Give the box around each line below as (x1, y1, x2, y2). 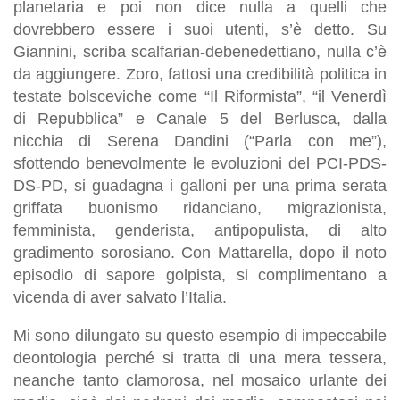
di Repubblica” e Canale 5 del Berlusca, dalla (13, 109, 387, 128)
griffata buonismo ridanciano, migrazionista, (13, 198, 387, 217)
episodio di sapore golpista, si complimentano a (13, 265, 387, 284)
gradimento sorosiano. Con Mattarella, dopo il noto (13, 243, 387, 262)
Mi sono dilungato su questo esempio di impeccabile (13, 326, 387, 345)
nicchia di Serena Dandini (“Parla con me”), (13, 131, 387, 150)
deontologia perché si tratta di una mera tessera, (13, 348, 387, 367)
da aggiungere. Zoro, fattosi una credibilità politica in (13, 64, 387, 83)
